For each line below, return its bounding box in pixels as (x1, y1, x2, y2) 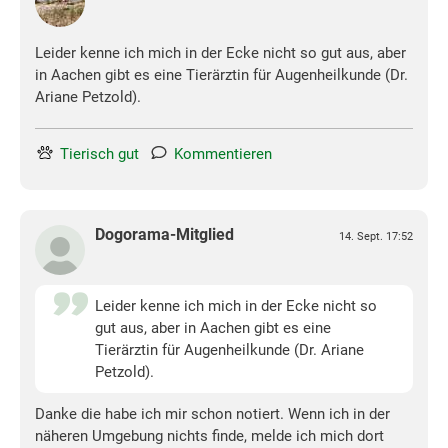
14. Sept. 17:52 (339, 230, 413, 244)
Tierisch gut (60, 145, 139, 164)
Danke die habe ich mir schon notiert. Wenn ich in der (35, 405, 390, 424)
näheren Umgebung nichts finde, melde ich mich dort (35, 427, 384, 446)
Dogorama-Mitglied (95, 225, 234, 245)
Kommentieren (174, 145, 272, 164)
